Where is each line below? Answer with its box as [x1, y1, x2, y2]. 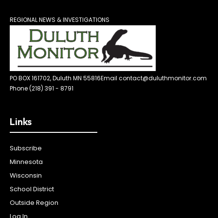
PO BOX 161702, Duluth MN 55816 [10, 74, 101, 83]
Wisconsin [10, 171, 42, 181]
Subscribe [10, 144, 42, 153]
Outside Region [10, 198, 58, 208]
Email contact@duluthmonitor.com [101, 74, 207, 83]
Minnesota [10, 157, 43, 167]
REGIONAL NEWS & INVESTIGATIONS [10, 16, 109, 24]
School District [10, 184, 54, 194]
